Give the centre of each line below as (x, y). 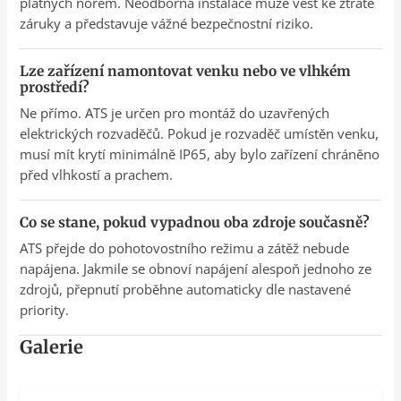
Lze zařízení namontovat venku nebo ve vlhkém (186, 71)
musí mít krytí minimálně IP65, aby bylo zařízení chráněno (200, 154)
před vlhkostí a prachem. (97, 174)
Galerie (52, 346)
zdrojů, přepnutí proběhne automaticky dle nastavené (186, 289)
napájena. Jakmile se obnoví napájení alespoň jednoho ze (196, 268)
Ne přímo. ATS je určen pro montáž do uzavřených (175, 112)
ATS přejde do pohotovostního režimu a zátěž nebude (185, 247)
